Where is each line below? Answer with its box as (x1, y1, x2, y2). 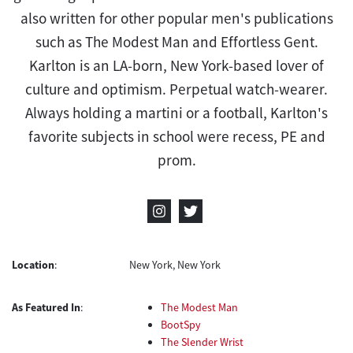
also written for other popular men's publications (20, 8, 333, 28)
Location (12, 257, 54, 272)
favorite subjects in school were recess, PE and (28, 126, 325, 146)
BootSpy (161, 317, 202, 332)
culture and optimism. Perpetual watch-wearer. (25, 79, 328, 98)
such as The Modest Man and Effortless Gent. (35, 32, 318, 51)
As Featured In (12, 299, 80, 314)
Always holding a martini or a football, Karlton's (25, 102, 328, 122)
